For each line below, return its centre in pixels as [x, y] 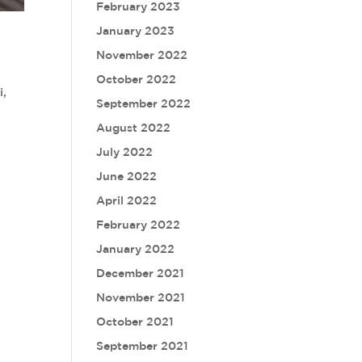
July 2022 [125, 152]
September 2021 [143, 346]
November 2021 [141, 297]
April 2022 [127, 200]
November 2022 [142, 55]
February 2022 [139, 225]
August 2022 [134, 128]
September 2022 [144, 103]
